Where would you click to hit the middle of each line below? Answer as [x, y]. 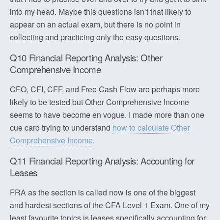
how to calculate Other [151, 127]
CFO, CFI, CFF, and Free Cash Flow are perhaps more [105, 89]
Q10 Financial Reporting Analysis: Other [86, 57]
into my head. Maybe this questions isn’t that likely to [101, 12]
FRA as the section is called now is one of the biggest [103, 192]
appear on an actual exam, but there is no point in [95, 24]
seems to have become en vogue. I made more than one [107, 115]
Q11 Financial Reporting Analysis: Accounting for [102, 161]
